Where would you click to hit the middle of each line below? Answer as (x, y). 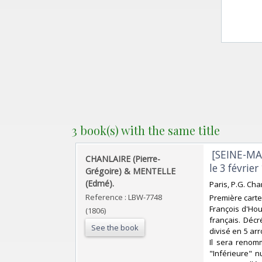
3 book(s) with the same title (146, 130)
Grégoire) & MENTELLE (130, 171)
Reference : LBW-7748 (124, 197)
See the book (115, 227)
